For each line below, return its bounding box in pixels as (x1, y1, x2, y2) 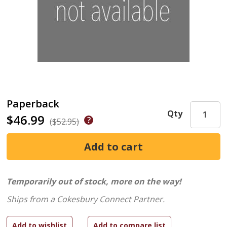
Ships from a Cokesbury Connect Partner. (7, 194, 165, 205)
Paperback (7, 97, 60, 110)
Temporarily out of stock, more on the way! (7, 176, 182, 187)
